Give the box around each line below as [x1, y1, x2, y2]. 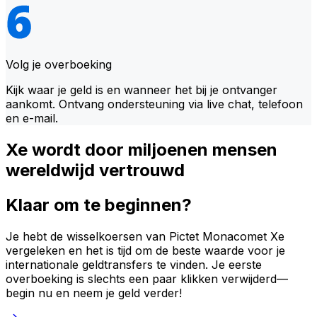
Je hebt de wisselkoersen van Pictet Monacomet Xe [6, 229, 284, 243]
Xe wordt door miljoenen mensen [6, 139, 277, 160]
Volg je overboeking [6, 57, 112, 71]
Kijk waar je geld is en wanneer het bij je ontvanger [6, 82, 277, 97]
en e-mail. [6, 110, 58, 125]
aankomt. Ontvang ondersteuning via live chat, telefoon [6, 96, 303, 111]
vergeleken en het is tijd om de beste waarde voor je [6, 243, 285, 258]
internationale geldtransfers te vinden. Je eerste [6, 257, 262, 272]
